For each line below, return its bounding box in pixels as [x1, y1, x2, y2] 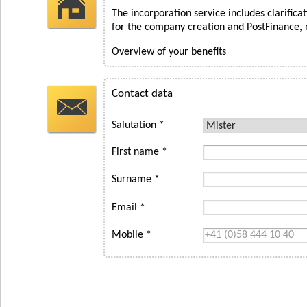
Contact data [112, 88, 173, 99]
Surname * [112, 174, 160, 186]
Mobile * [112, 230, 151, 241]
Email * [112, 202, 145, 214]
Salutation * [112, 120, 164, 132]
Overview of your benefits [112, 47, 226, 58]
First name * [112, 147, 167, 158]
